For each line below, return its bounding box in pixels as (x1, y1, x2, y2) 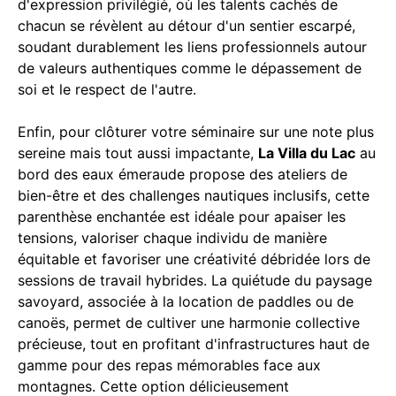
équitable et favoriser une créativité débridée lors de (18, 249, 370, 268)
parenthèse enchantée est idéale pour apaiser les (18, 207, 346, 225)
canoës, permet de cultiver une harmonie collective (18, 313, 360, 331)
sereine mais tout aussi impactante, (18, 143, 258, 162)
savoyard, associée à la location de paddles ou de (18, 292, 354, 310)
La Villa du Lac (258, 143, 355, 162)
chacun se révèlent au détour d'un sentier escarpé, (18, 16, 355, 34)
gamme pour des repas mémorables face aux (18, 355, 321, 374)
